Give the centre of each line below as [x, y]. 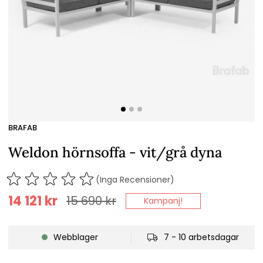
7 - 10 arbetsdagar [201, 237]
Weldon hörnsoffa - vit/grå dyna [115, 153]
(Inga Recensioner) [135, 180]
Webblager [75, 237]
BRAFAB [23, 128]
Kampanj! [163, 201]
